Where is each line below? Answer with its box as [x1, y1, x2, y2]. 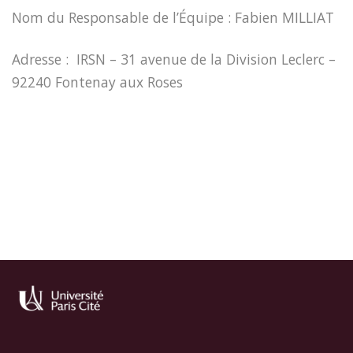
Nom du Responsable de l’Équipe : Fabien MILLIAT [12, 8, 334, 28]
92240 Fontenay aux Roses [12, 72, 183, 92]
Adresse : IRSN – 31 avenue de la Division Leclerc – [12, 50, 336, 69]
